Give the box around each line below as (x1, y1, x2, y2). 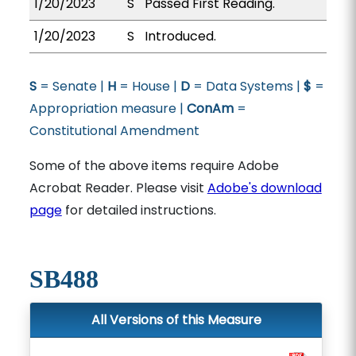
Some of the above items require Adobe (29, 157, 279, 175)
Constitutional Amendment (29, 122, 199, 140)
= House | (115, 77, 180, 95)
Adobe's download (207, 179, 322, 197)
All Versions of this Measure (91, 311, 261, 329)
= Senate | (36, 77, 107, 95)
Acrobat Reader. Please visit (29, 179, 207, 197)
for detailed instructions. (61, 201, 216, 219)
